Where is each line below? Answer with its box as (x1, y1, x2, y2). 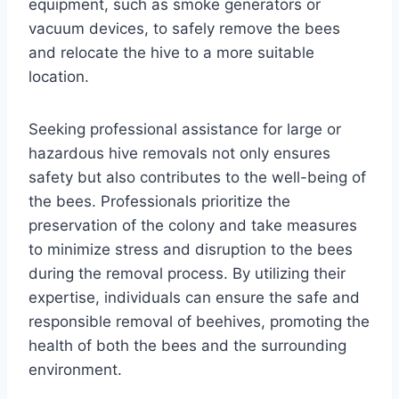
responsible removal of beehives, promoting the (28, 312, 370, 330)
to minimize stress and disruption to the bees (28, 240, 353, 258)
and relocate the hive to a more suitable (28, 43, 314, 61)
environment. (28, 360, 122, 379)
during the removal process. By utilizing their (28, 264, 346, 282)
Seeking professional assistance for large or (28, 119, 341, 138)
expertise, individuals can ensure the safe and (28, 288, 360, 306)
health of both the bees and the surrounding (28, 336, 346, 354)
